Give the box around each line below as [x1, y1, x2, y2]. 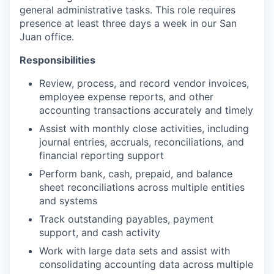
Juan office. [20, 31, 74, 43]
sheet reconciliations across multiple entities [39, 181, 245, 193]
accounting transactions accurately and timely [39, 104, 253, 116]
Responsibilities [20, 54, 95, 66]
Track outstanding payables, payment [39, 213, 213, 225]
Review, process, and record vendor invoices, [39, 77, 249, 89]
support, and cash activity [39, 226, 160, 239]
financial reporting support [39, 149, 164, 161]
